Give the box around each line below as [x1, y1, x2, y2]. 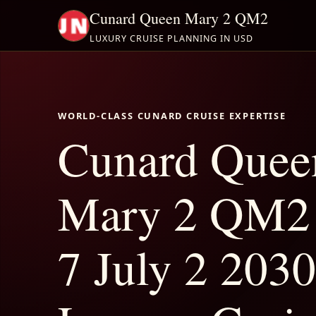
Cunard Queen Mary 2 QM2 [90, 7, 268, 28]
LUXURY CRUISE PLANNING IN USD [90, 32, 253, 44]
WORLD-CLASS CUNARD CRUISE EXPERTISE [58, 109, 286, 122]
